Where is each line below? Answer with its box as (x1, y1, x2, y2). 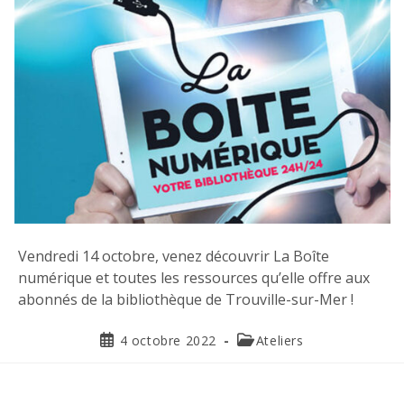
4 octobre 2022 (119, 332, 216, 349)
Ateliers (255, 332, 304, 349)
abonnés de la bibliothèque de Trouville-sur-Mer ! (18, 289, 353, 309)
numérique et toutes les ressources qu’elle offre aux (18, 268, 370, 288)
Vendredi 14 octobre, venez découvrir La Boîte (18, 246, 329, 266)
